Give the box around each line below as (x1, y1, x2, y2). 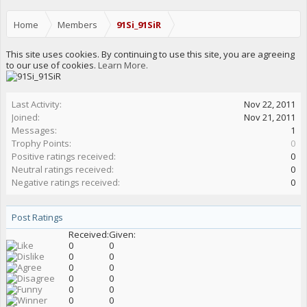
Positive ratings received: (12, 150, 116, 162)
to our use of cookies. (6, 59, 98, 71)
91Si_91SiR (116, 19, 161, 31)
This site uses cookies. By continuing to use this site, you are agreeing (6, 48, 295, 60)
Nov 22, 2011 (244, 98, 295, 110)
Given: (109, 228, 136, 241)
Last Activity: (12, 98, 62, 110)
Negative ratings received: (12, 176, 120, 188)
